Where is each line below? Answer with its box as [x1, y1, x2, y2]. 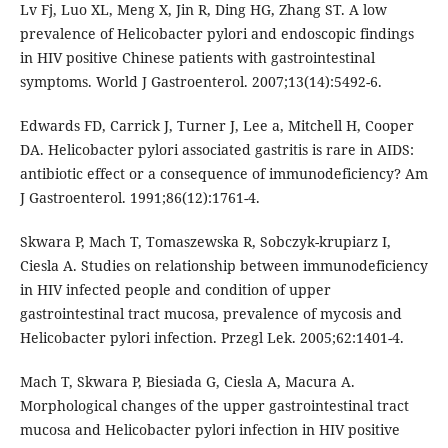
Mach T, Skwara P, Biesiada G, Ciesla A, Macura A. [19, 372, 355, 392]
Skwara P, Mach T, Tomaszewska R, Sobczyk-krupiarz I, [19, 232, 391, 252]
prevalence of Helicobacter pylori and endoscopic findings [19, 24, 414, 44]
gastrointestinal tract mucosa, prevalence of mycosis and [19, 304, 402, 324]
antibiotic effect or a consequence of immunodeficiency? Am [19, 164, 428, 184]
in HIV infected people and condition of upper [19, 280, 331, 300]
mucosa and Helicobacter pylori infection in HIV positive [19, 420, 400, 440]
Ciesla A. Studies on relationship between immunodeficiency [19, 256, 428, 276]
